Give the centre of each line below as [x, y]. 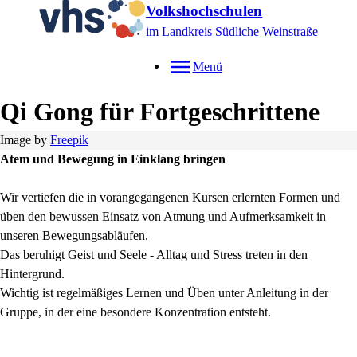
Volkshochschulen [204, 11]
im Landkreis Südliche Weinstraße [232, 31]
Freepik [69, 140]
